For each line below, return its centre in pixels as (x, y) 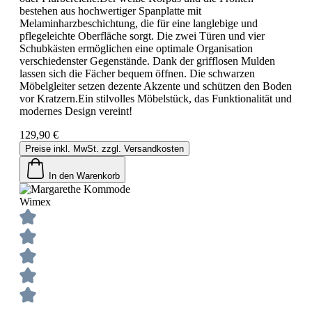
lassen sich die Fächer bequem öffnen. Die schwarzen (137, 73)
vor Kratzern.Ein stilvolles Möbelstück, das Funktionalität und (156, 98)
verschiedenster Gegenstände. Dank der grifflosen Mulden (147, 61)
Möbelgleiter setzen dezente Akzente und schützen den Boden (156, 86)
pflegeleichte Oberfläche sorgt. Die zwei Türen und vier (142, 36)
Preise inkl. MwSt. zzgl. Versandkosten (104, 148)
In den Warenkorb (84, 175)
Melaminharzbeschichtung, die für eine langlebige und (139, 23)
